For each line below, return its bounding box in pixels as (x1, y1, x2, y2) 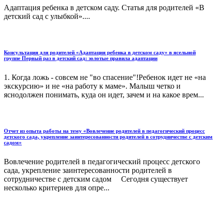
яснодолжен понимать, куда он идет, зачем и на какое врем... (4, 91, 204, 99)
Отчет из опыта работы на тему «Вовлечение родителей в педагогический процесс (4, 128, 205, 134)
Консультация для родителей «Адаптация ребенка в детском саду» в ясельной (4, 49, 196, 56)
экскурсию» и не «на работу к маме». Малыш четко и (4, 82, 181, 91)
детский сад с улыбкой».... (4, 12, 90, 21)
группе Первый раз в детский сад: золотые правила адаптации (4, 55, 157, 62)
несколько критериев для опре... (4, 184, 109, 192)
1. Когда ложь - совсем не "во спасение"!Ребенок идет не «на (4, 73, 206, 82)
